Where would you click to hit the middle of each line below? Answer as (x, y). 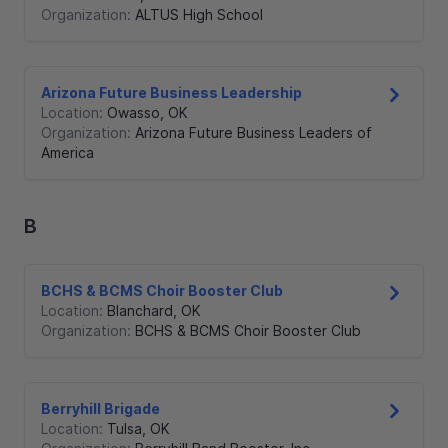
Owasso (133, 113)
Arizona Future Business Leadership (171, 93)
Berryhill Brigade (100, 409)
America (67, 153)
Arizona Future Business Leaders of (253, 133)
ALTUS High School (199, 15)
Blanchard (140, 311)
